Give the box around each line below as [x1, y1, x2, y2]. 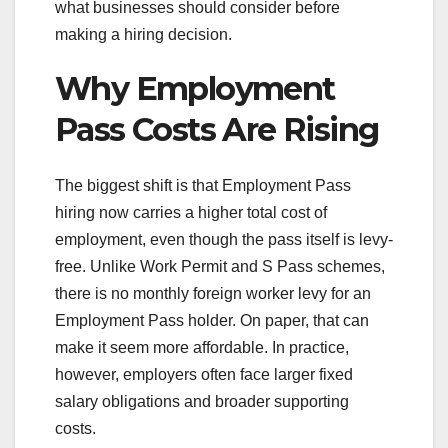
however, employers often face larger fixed [55, 366, 353, 384]
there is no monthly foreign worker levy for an [55, 285, 371, 303]
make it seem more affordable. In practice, [55, 339, 349, 357]
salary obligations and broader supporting [55, 393, 349, 411]
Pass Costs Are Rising [55, 109, 379, 149]
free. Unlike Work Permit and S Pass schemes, [55, 258, 385, 276]
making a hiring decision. [55, 25, 232, 43]
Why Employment [55, 68, 335, 108]
